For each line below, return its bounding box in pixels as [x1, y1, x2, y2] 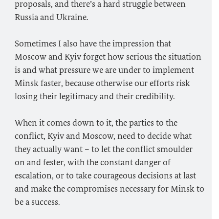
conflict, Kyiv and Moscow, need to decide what [15, 131, 192, 141]
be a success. [15, 197, 60, 207]
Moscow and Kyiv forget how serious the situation [15, 51, 201, 62]
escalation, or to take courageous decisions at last [15, 170, 196, 181]
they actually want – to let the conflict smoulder [15, 144, 193, 154]
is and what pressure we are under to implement [15, 65, 194, 75]
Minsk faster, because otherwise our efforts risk [15, 78, 190, 88]
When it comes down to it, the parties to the [15, 117, 177, 128]
